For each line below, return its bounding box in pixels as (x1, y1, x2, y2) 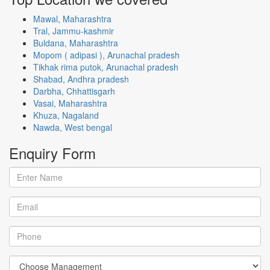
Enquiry (9, 142, 62, 163)
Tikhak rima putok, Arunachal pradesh (33, 60, 178, 73)
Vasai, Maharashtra (33, 96, 107, 109)
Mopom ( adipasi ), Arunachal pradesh (33, 48, 180, 61)
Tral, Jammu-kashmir (33, 24, 114, 37)
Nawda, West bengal (33, 121, 112, 133)
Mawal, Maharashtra (33, 12, 111, 25)
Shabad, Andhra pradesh (33, 72, 129, 85)
